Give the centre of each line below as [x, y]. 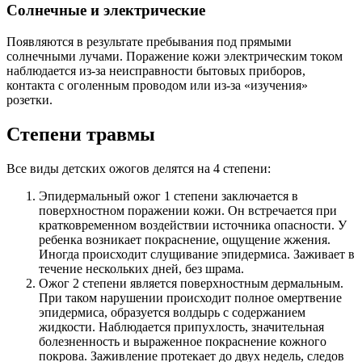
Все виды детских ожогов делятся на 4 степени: [139, 168]
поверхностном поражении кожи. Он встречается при [188, 210]
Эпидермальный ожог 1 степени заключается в [168, 196]
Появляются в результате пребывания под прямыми [149, 41]
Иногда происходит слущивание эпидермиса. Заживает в [197, 254]
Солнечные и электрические [106, 11]
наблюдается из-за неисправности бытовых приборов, [156, 70]
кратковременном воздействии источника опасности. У [193, 225]
